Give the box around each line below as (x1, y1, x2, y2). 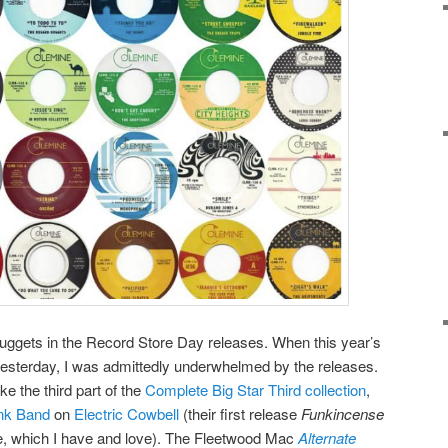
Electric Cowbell (74, 402, 179, 424)
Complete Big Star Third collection (145, 378, 366, 400)
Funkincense (301, 402, 384, 424)
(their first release (179, 402, 301, 424)
